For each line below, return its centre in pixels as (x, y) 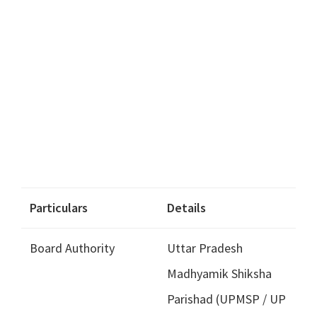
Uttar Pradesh (205, 248)
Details (186, 208)
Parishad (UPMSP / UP (226, 299)
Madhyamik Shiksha (219, 274)
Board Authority (72, 248)
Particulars (59, 208)
